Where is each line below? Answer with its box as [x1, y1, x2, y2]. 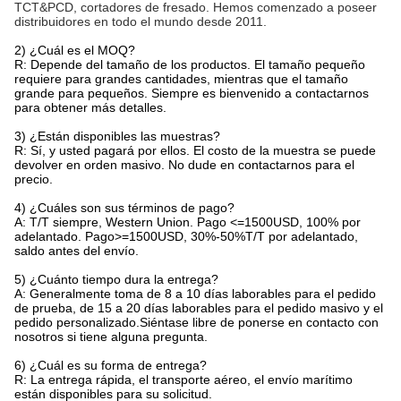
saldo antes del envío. [14, 243, 139, 258]
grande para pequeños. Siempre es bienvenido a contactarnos [14, 86, 369, 100]
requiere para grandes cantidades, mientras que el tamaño [14, 72, 348, 86]
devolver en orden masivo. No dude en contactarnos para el [14, 158, 354, 172]
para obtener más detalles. [14, 100, 166, 115]
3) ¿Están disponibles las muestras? [14, 129, 220, 143]
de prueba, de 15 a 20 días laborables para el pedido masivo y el [14, 301, 383, 315]
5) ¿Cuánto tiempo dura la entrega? [14, 272, 218, 286]
